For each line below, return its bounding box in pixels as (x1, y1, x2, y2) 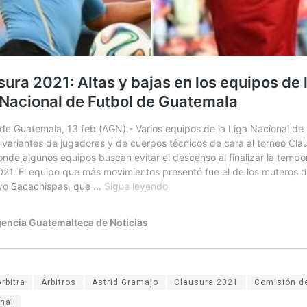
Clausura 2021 (174, 277, 238, 287)
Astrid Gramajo (92, 277, 158, 287)
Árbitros (41, 277, 76, 287)
